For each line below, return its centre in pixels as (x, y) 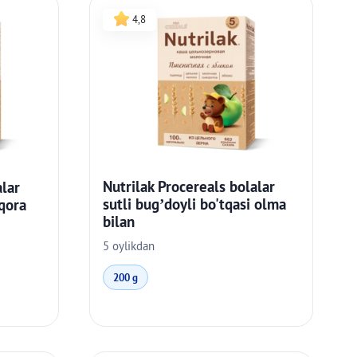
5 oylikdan (129, 246)
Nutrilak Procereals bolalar (189, 186)
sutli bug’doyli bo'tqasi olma (195, 204)
